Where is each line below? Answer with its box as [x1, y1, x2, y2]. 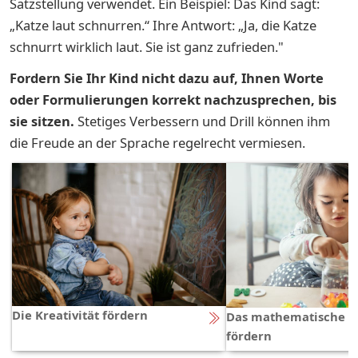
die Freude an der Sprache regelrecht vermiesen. [10, 133, 305, 152]
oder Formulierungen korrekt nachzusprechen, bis [10, 89, 336, 109]
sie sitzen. [10, 111, 74, 130]
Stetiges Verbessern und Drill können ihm [74, 111, 330, 130]
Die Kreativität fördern [11, 306, 148, 323]
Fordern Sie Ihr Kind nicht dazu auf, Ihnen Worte [10, 68, 324, 87]
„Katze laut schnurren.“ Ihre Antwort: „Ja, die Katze [10, 15, 316, 34]
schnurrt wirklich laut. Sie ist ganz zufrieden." [10, 37, 284, 56]
